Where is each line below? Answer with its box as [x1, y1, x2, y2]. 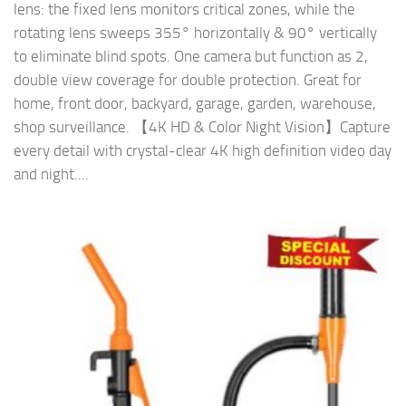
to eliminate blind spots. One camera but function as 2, [14, 47, 368, 66]
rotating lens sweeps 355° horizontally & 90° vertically [14, 24, 377, 43]
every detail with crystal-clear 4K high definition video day [14, 141, 391, 160]
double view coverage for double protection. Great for [14, 71, 362, 90]
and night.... [14, 165, 89, 184]
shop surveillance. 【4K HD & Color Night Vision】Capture [14, 118, 391, 137]
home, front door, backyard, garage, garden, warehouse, [14, 94, 376, 113]
